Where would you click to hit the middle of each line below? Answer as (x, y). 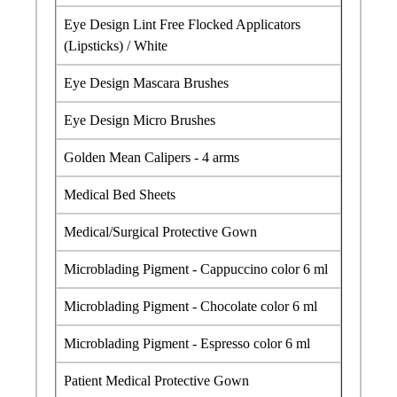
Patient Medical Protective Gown (156, 380)
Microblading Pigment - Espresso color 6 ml (187, 343)
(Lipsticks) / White (116, 45)
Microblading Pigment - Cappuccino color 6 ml (198, 269)
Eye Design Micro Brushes (140, 120)
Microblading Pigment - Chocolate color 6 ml (191, 306)
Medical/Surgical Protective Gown (160, 231)
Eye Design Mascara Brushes (146, 82)
